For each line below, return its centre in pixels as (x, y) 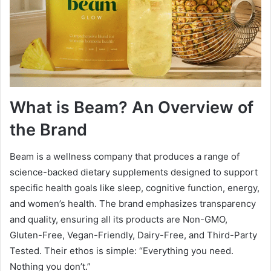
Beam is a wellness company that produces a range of (125, 157)
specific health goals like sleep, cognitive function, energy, (135, 188)
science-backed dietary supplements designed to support (134, 172)
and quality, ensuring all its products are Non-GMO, (119, 220)
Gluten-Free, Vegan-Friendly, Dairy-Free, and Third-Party (133, 235)
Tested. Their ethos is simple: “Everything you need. (122, 251)
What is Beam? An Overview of (132, 107)
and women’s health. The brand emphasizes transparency (133, 204)
